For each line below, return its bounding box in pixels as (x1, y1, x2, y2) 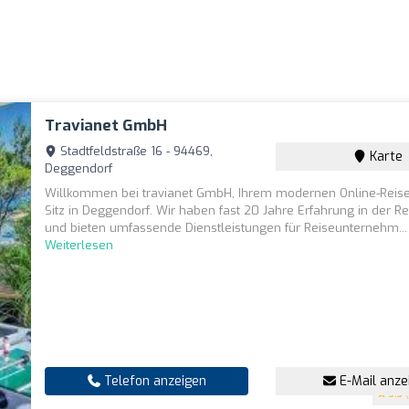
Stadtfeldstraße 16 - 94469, (57, 143, 214, 159)
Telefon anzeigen (100, 372, 206, 390)
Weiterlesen (45, 237, 114, 253)
